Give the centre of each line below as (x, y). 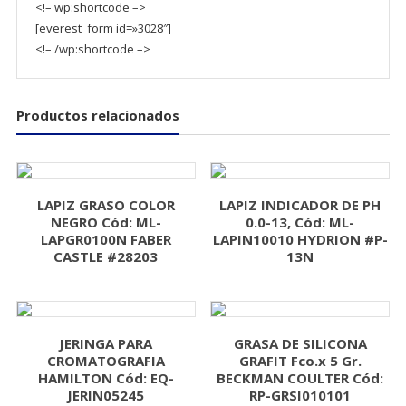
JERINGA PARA (106, 343)
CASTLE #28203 (106, 256)
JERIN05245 (106, 395)
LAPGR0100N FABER (106, 239)
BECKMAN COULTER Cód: (300, 377)
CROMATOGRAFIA (106, 360)
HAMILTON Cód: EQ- (106, 377)
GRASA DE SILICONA (300, 343)
